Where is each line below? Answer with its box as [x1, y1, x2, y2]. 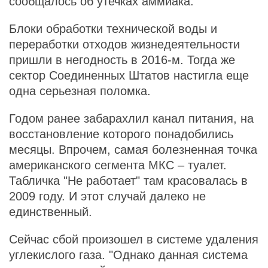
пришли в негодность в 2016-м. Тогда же [9, 53, 235, 66]
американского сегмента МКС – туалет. [9, 159, 227, 172]
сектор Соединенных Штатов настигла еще [9, 69, 249, 82]
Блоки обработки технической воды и [9, 22, 217, 35]
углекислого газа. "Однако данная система [9, 248, 248, 261]
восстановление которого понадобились [9, 127, 233, 141]
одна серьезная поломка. [9, 84, 151, 98]
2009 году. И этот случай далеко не [9, 190, 206, 203]
